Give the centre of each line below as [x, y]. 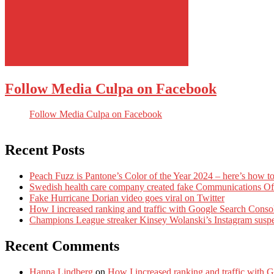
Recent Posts [45, 150]
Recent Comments [62, 246]
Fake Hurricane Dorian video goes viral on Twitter [127, 198]
